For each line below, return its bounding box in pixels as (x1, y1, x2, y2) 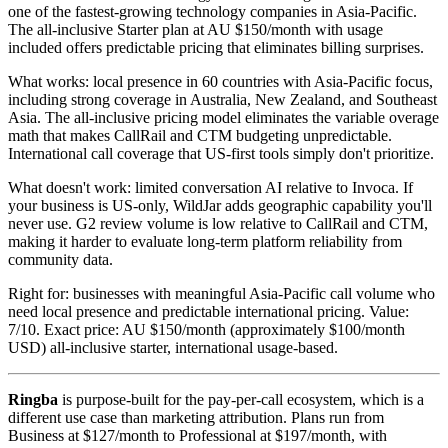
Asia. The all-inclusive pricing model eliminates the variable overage (8, 108, 439, 126)
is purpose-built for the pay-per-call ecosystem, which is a (58, 390, 424, 408)
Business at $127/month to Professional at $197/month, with (8, 426, 387, 444)
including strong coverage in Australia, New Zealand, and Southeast (8, 90, 437, 108)
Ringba (8, 390, 58, 408)
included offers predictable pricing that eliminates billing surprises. (8, 38, 424, 56)
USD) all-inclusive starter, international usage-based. (8, 338, 338, 356)
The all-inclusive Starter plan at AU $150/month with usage (8, 20, 383, 38)
